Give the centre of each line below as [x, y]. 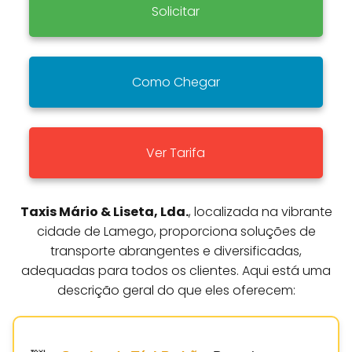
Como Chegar [176, 82]
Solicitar [176, 11]
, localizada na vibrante [260, 211]
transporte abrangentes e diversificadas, [176, 251]
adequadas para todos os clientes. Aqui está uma [176, 270]
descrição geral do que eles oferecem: [176, 290]
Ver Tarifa [176, 152]
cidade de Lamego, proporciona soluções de [176, 231]
